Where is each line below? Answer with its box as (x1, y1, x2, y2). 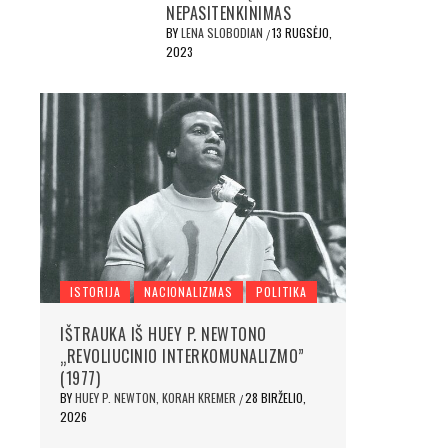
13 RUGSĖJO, (272, 24, 333, 41)
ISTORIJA (70, 283, 121, 300)
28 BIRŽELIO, (245, 389, 306, 406)
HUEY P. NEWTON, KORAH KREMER (75, 389, 239, 406)
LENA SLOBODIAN (181, 24, 267, 41)
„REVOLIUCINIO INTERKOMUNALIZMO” (60, 344, 305, 368)
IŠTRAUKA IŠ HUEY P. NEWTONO (60, 322, 267, 346)
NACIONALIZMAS (144, 283, 233, 300)
